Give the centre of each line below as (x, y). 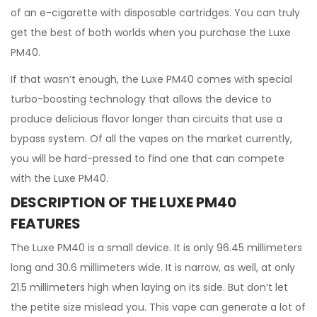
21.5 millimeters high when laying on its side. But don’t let (149, 287)
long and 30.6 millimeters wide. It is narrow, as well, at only (153, 267)
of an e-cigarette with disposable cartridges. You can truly (155, 13)
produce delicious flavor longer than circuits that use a (146, 119)
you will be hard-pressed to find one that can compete (148, 158)
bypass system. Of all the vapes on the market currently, (151, 139)
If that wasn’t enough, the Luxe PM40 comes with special (151, 79)
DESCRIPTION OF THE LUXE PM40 (123, 202)
